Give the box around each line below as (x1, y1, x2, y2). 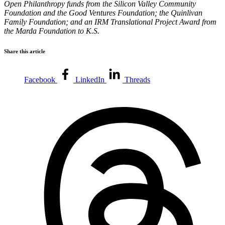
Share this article (4, 48, 45, 54)
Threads (125, 75, 150, 84)
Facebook (24, 75, 55, 84)
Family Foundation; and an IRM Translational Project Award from (4, 17, 216, 26)
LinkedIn (75, 75, 104, 84)
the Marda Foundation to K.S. (4, 26, 99, 35)
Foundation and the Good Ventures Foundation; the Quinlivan (4, 8, 202, 17)
